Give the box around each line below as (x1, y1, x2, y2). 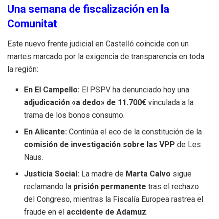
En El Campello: (24, 85, 80, 94)
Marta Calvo (126, 169, 171, 178)
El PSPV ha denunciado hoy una (80, 85, 190, 94)
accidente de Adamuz (66, 207, 147, 217)
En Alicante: (24, 127, 67, 136)
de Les (175, 139, 201, 149)
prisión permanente (73, 181, 147, 191)
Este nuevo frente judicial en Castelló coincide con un (7, 39, 189, 48)
